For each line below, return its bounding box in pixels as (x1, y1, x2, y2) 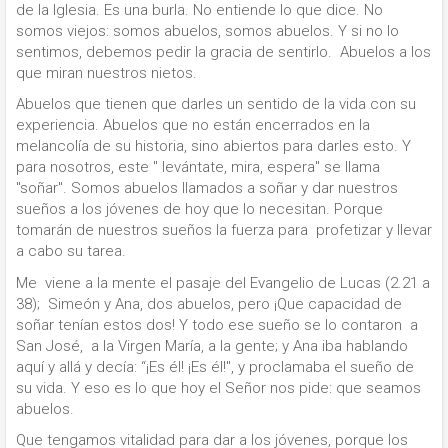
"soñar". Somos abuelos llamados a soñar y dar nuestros (16, 179, 398, 198)
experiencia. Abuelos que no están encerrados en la (16, 116, 370, 135)
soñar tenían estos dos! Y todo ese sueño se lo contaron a (16, 315, 418, 334)
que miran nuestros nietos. (16, 63, 197, 82)
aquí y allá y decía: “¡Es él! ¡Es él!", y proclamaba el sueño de (16, 357, 414, 376)
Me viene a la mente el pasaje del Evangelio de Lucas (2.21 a (16, 273, 430, 292)
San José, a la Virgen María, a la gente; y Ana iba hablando (16, 336, 408, 355)
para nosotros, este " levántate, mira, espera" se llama (16, 158, 380, 177)
